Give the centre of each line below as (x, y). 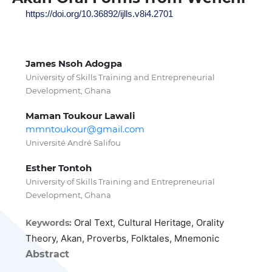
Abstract (48, 254)
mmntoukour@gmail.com (85, 129)
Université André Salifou (73, 142)
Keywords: (50, 223)
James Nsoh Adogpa (74, 63)
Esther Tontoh (59, 168)
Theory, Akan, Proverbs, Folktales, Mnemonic (123, 238)
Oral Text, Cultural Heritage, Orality (149, 222)
